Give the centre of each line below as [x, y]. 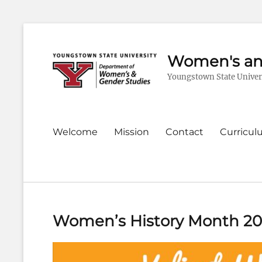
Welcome [75, 132]
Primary [66, 128]
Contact [185, 132]
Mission [132, 132]
